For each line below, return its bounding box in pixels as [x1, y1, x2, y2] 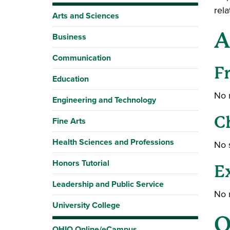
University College [52, 199, 120, 211]
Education [52, 73, 89, 85]
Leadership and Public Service [52, 178, 164, 190]
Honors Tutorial [52, 157, 109, 169]
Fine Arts [52, 115, 86, 127]
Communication [52, 52, 111, 64]
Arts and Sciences [52, 10, 119, 22]
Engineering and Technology [52, 94, 156, 106]
